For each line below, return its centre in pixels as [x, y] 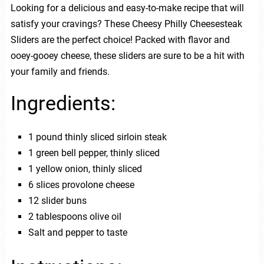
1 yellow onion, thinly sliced [85, 169]
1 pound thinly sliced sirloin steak [97, 137]
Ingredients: [63, 103]
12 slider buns [57, 200]
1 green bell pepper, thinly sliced [94, 153]
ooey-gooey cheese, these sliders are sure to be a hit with [127, 55]
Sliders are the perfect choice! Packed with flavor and [120, 39]
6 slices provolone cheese [81, 184]
